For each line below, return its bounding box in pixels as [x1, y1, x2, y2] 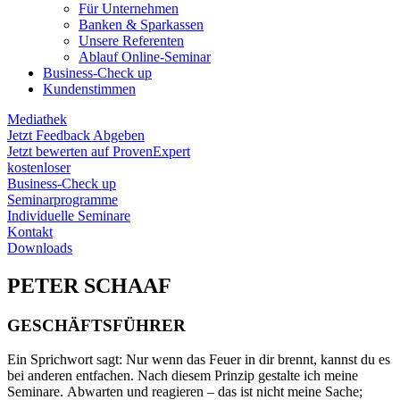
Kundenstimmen [43, 80, 136, 96]
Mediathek [7, 111, 67, 127]
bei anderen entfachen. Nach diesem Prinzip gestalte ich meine [7, 368, 358, 384]
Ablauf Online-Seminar [79, 48, 211, 64]
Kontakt [7, 223, 53, 239]
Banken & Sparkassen [79, 16, 204, 32]
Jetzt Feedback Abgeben [7, 127, 145, 143]
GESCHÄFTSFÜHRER [7, 315, 186, 335]
